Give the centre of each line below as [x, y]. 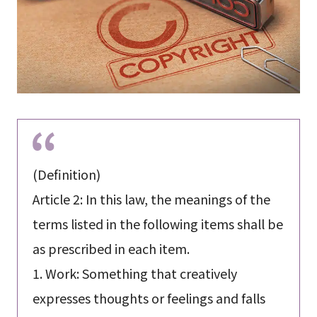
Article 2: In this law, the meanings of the [151, 198]
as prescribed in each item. [111, 248]
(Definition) [66, 174]
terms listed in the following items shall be [157, 223]
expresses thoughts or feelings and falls [149, 298]
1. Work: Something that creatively [134, 273]
